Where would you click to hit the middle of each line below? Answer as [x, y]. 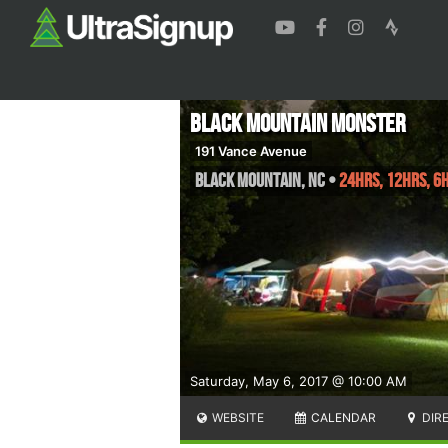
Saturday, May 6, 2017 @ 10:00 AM [298, 380]
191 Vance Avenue [251, 150]
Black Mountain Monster [297, 124]
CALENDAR [341, 417]
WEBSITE [237, 417]
